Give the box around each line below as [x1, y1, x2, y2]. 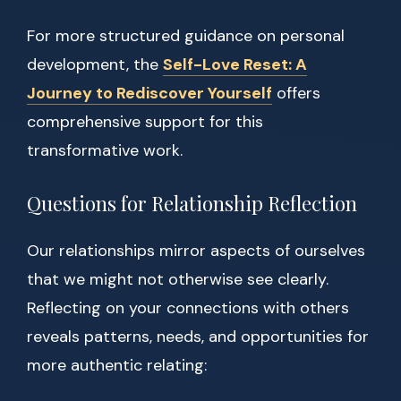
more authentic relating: [27, 354, 207, 377]
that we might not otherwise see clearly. [27, 269, 328, 291]
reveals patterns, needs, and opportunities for [27, 326, 369, 348]
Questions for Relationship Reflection [27, 190, 357, 218]
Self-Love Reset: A [163, 54, 307, 76]
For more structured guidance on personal [27, 25, 345, 47]
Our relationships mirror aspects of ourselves [27, 240, 365, 262]
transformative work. [27, 140, 183, 162]
